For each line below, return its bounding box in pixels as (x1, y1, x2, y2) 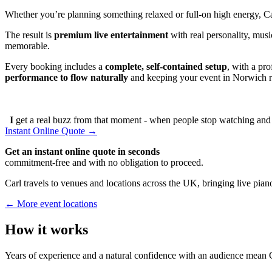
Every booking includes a (5, 61, 105, 72)
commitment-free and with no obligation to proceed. (5, 157, 203, 168)
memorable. (5, 40, 50, 51)
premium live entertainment (54, 29, 168, 40)
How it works (5, 221, 88, 237)
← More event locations (5, 198, 97, 209)
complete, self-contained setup (105, 61, 227, 72)
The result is (5, 29, 54, 40)
